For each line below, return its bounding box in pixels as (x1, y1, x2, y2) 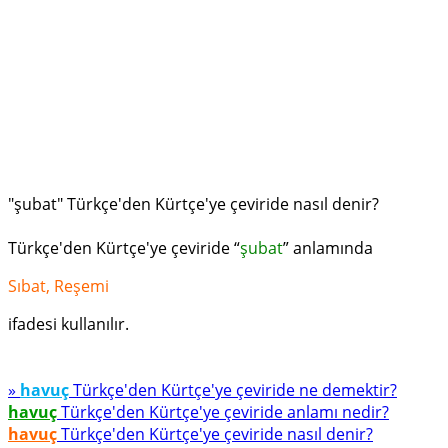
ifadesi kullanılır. (8, 313, 129, 335)
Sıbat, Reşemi (8, 275, 109, 297)
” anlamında (283, 237, 373, 259)
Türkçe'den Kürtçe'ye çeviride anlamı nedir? (57, 401, 389, 423)
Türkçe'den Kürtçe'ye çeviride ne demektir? (69, 379, 397, 401)
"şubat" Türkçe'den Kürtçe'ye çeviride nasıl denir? (8, 193, 379, 215)
